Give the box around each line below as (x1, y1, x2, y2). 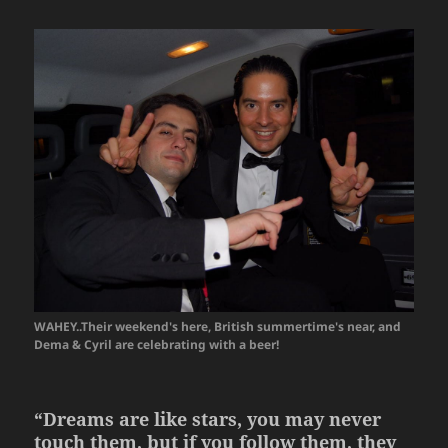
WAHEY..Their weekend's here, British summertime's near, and (34, 317, 402, 335)
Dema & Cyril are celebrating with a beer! (34, 335, 280, 353)
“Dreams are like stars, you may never (34, 406, 382, 431)
